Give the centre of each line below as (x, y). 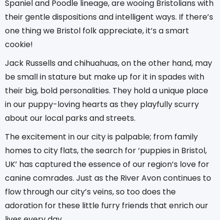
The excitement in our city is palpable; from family (101, 137)
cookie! (19, 44)
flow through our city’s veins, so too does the (90, 192)
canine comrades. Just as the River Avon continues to (108, 178)
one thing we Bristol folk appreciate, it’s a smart (97, 30)
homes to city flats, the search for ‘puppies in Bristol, (106, 150)
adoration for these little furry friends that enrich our (107, 205)
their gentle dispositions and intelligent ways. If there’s (109, 17)
